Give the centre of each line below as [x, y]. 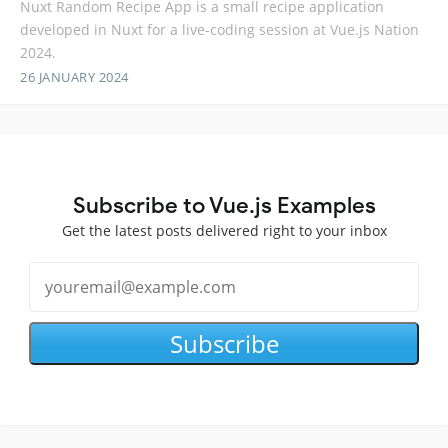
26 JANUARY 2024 [74, 77]
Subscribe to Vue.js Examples [224, 205]
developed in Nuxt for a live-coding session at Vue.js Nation [219, 30]
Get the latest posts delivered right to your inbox [224, 231]
